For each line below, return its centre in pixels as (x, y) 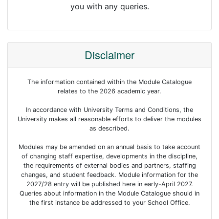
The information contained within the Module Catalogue (109, 82)
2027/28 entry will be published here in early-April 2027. (109, 184)
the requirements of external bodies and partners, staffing (109, 165)
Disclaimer (109, 55)
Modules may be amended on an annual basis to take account (109, 147)
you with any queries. (109, 6)
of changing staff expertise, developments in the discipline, (109, 156)
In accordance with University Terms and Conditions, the (109, 110)
